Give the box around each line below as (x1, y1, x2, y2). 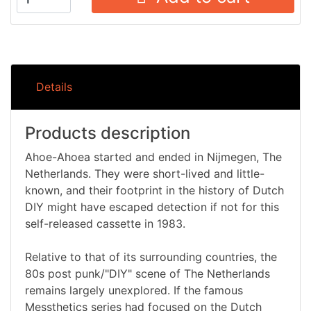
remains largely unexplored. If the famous (25, 283, 243, 298)
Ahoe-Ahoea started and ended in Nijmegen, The (25, 150, 282, 165)
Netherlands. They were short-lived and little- (25, 167, 264, 181)
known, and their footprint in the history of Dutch (25, 183, 284, 198)
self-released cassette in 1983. (25, 217, 185, 231)
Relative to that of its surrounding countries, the (25, 250, 277, 264)
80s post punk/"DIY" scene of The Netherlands (25, 267, 270, 281)
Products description (25, 123, 190, 144)
